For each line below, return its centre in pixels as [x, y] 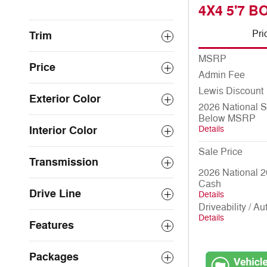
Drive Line [55, 194]
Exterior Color [65, 99]
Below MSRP [227, 118]
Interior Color [63, 131]
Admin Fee [222, 75]
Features [52, 225]
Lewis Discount [231, 91]
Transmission [64, 162]
